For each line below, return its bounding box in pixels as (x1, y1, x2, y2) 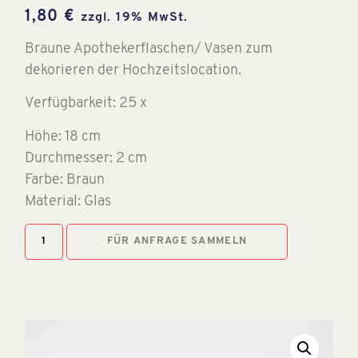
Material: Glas (25, 193, 112, 209)
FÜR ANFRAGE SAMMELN (106, 236, 248, 247)
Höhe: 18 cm (25, 129, 101, 145)
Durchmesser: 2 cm (25, 150, 148, 166)
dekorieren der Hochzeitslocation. (25, 62, 242, 78)
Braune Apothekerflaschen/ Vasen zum (25, 41, 273, 57)
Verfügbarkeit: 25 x (25, 96, 148, 112)
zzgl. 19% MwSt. (81, 10, 189, 24)
